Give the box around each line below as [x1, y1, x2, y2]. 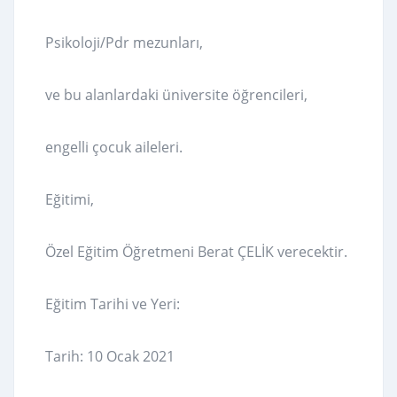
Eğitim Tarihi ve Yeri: [45, 294, 180, 315]
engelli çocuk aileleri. [45, 137, 183, 158]
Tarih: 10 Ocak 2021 [45, 346, 175, 367]
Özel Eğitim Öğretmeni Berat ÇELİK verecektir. [45, 242, 347, 262]
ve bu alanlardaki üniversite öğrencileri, [45, 85, 307, 105]
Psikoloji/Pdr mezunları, [45, 33, 203, 53]
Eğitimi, [45, 190, 94, 210]
